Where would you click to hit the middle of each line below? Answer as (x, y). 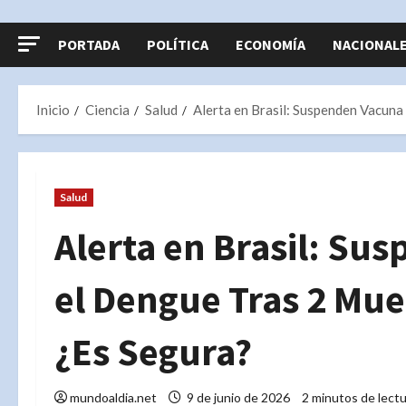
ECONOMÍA (271, 44)
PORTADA (89, 44)
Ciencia (107, 109)
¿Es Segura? (153, 351)
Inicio (53, 109)
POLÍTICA (178, 44)
